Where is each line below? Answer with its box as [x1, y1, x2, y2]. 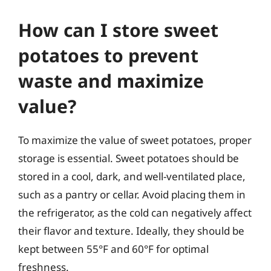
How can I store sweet [18, 18, 218, 42]
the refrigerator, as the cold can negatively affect [18, 206, 252, 220]
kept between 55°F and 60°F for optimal [18, 242, 209, 256]
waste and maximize [18, 68, 204, 93]
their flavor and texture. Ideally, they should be [18, 224, 244, 238]
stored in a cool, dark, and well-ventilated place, [18, 169, 246, 183]
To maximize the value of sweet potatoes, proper [18, 133, 252, 147]
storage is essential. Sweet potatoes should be [18, 151, 239, 165]
